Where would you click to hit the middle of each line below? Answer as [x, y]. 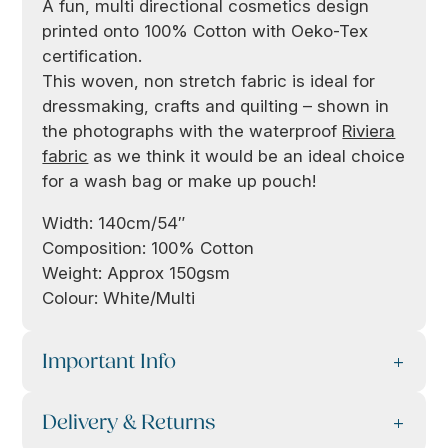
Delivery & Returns [129, 423]
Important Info [109, 362]
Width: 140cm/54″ [114, 223]
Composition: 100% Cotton [148, 248]
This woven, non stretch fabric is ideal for [209, 81]
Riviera [369, 131]
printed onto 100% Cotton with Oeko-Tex [205, 31]
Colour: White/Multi [119, 298]
